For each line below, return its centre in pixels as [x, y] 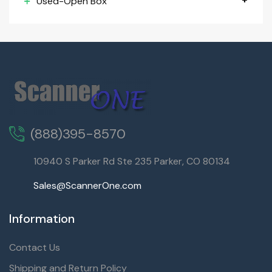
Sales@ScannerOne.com [87, 185]
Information [42, 219]
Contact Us [35, 247]
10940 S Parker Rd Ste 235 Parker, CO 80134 [132, 161]
